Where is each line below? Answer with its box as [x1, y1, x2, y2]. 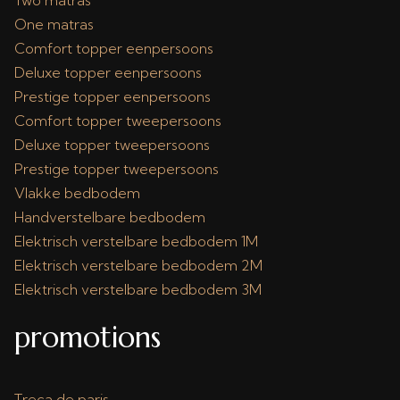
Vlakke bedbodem [14, 184, 140, 202]
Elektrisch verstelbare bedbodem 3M [14, 280, 262, 298]
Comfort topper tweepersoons [14, 112, 221, 129]
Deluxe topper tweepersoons [14, 136, 210, 154]
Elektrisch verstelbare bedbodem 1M [14, 232, 258, 250]
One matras [14, 15, 94, 33]
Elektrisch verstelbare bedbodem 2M [14, 256, 262, 274]
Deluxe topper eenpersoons [14, 63, 202, 81]
